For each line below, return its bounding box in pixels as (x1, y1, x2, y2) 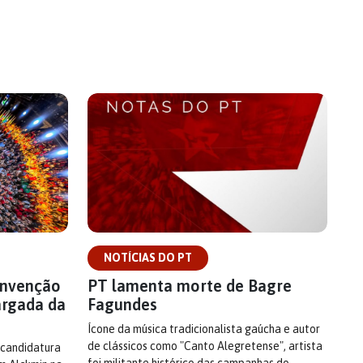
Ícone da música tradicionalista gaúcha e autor (88, 322, 320, 336)
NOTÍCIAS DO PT (104, 251, 192, 265)
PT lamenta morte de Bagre (88, 276, 292, 296)
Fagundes (88, 295, 157, 314)
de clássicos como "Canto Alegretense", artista (88, 340, 322, 353)
